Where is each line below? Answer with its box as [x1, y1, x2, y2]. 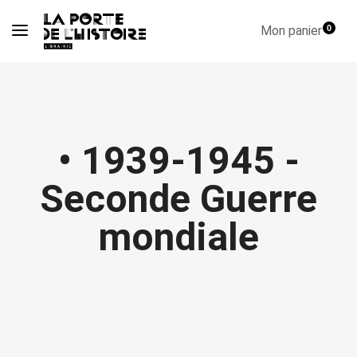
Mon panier [261, 23, 325, 39]
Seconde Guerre [40, 176, 317, 222]
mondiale [98, 214, 259, 260]
